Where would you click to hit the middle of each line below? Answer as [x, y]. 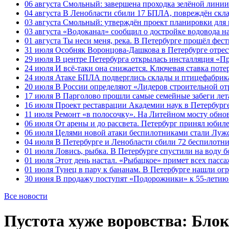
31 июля [39, 50]
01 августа [43, 41]
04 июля [39, 142]
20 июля [39, 87]
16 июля [39, 105]
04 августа [43, 13]
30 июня [39, 179]
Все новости [26, 196]
